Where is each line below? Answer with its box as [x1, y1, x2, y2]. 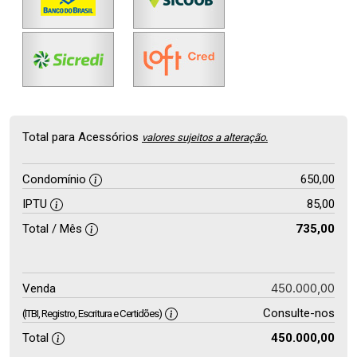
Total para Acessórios [22, 130, 142, 144]
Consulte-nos [262, 306, 335, 320]
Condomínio [22, 172, 89, 186]
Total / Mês [22, 222, 85, 236]
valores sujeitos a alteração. [142, 131, 268, 143]
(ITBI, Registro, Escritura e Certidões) [22, 308, 162, 320]
